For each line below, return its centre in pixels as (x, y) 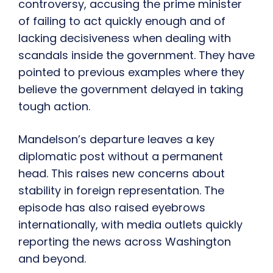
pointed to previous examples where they (131, 73)
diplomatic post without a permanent (121, 157)
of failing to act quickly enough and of (122, 21)
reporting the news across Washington (125, 242)
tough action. (54, 107)
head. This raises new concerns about (122, 174)
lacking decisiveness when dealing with (125, 38)
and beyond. (52, 259)
